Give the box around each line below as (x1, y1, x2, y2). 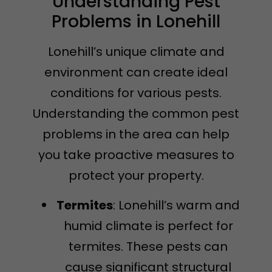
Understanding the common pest (33, 105, 239, 123)
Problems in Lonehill (52, 10, 220, 34)
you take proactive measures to (38, 146, 234, 164)
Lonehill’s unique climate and (47, 43, 225, 61)
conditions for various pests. (50, 84, 222, 102)
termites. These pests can (69, 237, 228, 255)
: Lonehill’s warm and (113, 196, 240, 214)
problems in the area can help (42, 126, 229, 143)
